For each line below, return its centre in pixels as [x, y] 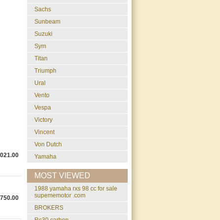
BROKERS [51, 208]
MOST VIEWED [62, 176]
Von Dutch [48, 144]
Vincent [44, 132]
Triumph [45, 71]
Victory [43, 120]
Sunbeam [47, 22]
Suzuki [43, 34]
